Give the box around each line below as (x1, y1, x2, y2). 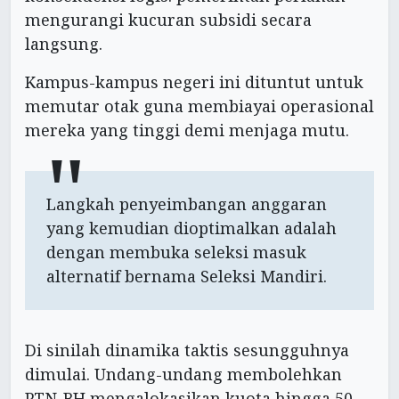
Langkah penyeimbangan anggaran (46, 192, 327, 215)
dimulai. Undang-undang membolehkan (25, 362, 342, 385)
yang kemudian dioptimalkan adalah (46, 216, 337, 239)
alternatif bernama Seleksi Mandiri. (46, 265, 327, 287)
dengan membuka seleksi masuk (46, 240, 306, 263)
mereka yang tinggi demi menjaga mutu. (25, 118, 349, 141)
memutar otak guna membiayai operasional (25, 94, 374, 117)
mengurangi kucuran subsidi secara (25, 8, 312, 30)
